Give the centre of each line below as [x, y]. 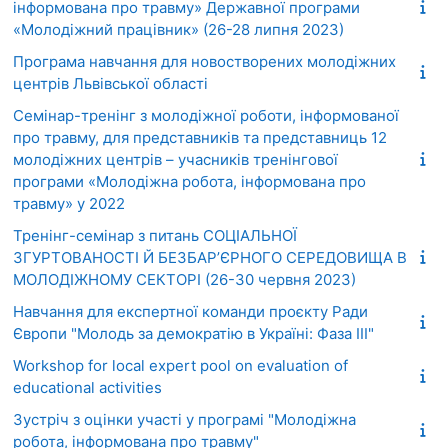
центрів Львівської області [110, 83]
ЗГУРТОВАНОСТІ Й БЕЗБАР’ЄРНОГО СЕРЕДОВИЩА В [210, 257]
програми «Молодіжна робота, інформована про [189, 181]
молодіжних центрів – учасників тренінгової [175, 159]
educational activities [87, 387]
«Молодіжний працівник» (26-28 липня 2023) [178, 29]
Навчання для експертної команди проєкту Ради [190, 311]
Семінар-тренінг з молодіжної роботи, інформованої [206, 115]
